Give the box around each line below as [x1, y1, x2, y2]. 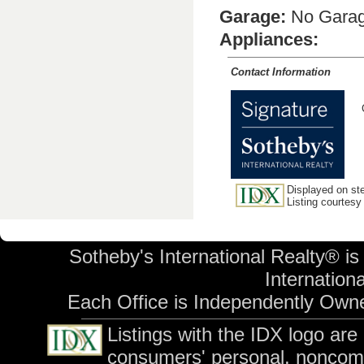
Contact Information [231, 65, 331, 78]
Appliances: [219, 28, 318, 50]
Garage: [219, 6, 286, 27]
